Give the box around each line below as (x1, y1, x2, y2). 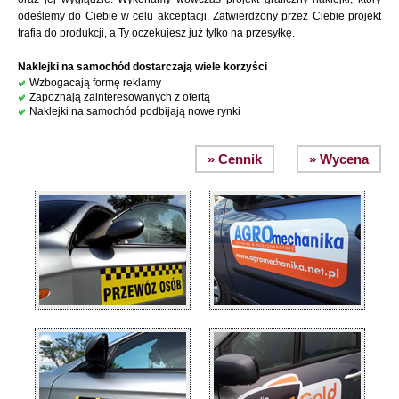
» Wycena (309, 151, 369, 167)
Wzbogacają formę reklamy (29, 77, 161, 90)
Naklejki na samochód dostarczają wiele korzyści (18, 61, 267, 74)
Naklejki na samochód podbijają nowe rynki (29, 105, 240, 118)
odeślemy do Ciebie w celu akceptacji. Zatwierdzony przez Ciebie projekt (18, 10, 381, 23)
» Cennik (208, 151, 262, 167)
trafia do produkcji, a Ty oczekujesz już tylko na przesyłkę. (18, 27, 295, 40)
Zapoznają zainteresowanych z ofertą (29, 91, 210, 104)
